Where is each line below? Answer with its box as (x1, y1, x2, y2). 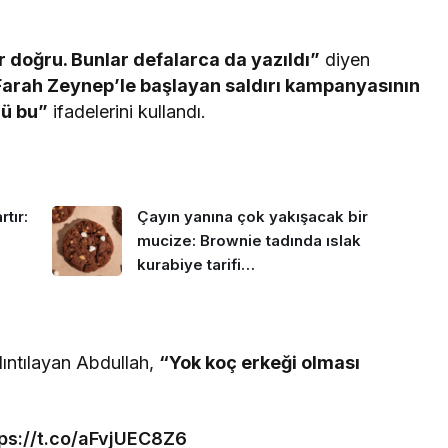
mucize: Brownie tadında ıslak (136, 231, 361, 251)
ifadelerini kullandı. (48, 100, 207, 122)
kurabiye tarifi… (136, 255, 255, 275)
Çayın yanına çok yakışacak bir (136, 207, 368, 227)
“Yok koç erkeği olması (159, 351, 361, 373)
